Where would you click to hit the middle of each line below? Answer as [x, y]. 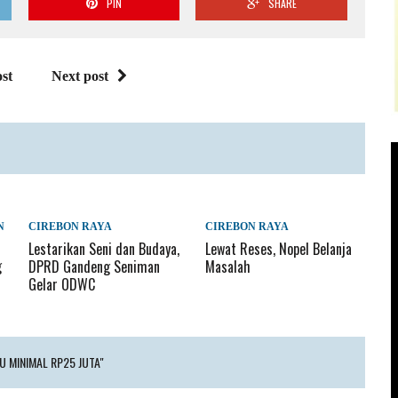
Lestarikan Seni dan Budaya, [104, 249]
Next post [80, 76]
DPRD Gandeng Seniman [95, 267]
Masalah [228, 267]
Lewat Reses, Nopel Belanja [279, 249]
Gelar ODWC [62, 285]
